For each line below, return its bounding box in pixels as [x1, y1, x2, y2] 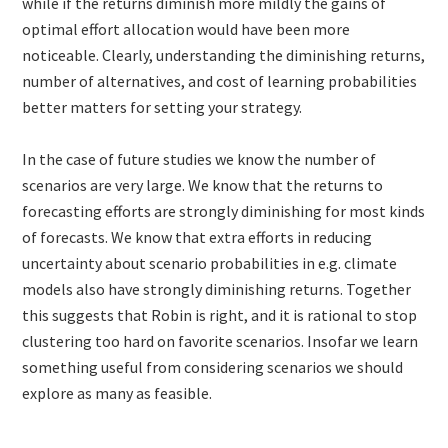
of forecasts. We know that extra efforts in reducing [22, 227, 373, 248]
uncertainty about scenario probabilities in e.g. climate [22, 253, 398, 274]
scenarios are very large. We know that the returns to [22, 175, 384, 196]
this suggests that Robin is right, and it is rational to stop [22, 305, 418, 326]
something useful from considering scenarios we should [22, 357, 404, 378]
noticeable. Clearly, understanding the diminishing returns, [22, 45, 426, 66]
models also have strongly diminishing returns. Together [22, 279, 412, 300]
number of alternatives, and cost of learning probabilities [22, 71, 418, 92]
